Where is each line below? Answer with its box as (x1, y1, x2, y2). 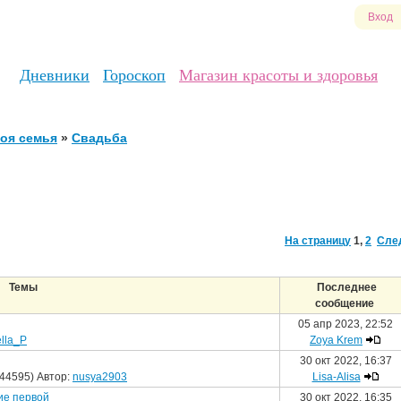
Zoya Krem (310, 334, 363, 346)
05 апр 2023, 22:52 (298, 318, 393, 330)
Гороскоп (103, 66, 166, 84)
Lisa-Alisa (311, 371, 361, 383)
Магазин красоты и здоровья (179, 66, 378, 84)
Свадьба (72, 131, 127, 145)
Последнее (314, 281, 377, 294)
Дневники (20, 66, 90, 84)
